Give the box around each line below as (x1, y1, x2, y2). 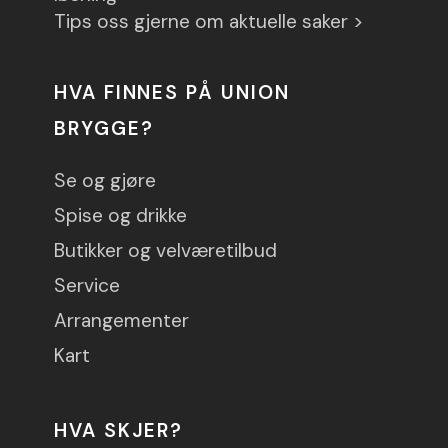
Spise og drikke (54, 203, 187, 229)
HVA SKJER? (54, 418, 184, 444)
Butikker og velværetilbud (54, 238, 277, 264)
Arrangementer (54, 308, 189, 334)
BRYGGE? (54, 116, 154, 142)
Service (54, 273, 120, 299)
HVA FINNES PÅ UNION (54, 80, 290, 106)
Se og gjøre (54, 168, 156, 194)
